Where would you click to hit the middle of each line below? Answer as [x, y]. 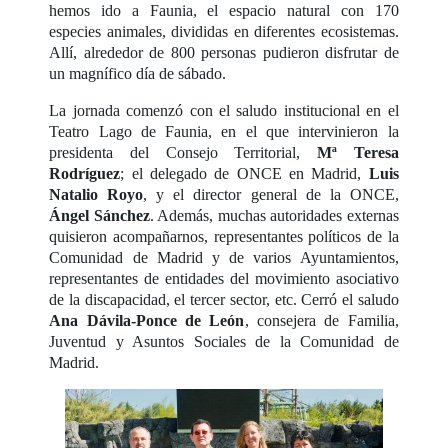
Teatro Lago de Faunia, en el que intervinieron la [224, 131]
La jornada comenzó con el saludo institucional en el [224, 110]
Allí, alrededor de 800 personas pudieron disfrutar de [224, 52]
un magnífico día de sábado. [140, 73]
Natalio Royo [96, 194]
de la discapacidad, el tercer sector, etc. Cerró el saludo [224, 299]
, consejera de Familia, [321, 320]
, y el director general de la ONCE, [271, 194]
